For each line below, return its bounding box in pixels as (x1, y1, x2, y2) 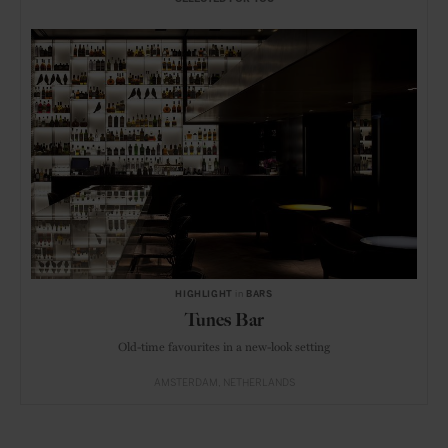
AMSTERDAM (153, 377, 218, 390)
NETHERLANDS (222, 377, 295, 390)
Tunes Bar (184, 309, 264, 332)
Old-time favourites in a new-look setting (118, 337, 330, 356)
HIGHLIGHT (175, 289, 233, 300)
